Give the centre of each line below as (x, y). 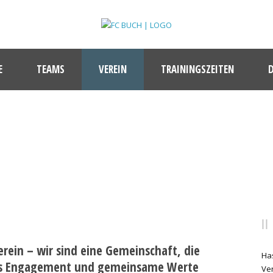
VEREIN (113, 69)
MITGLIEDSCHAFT (136, 134)
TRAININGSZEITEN (197, 69)
